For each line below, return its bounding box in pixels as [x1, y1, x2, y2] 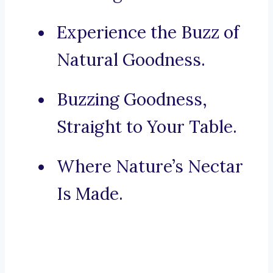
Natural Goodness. [57, 49, 205, 71]
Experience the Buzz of [57, 21, 239, 44]
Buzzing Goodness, [57, 88, 207, 111]
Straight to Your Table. [57, 116, 237, 138]
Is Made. [57, 183, 123, 205]
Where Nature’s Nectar [57, 155, 243, 178]
